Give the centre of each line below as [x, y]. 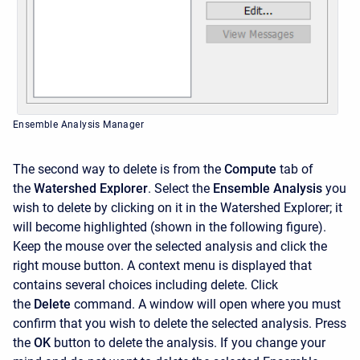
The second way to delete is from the [117, 170]
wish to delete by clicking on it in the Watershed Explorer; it [178, 208]
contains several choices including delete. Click [145, 285]
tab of [295, 170]
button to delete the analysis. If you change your [190, 343]
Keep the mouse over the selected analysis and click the [170, 247]
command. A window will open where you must [207, 305]
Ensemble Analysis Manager [78, 125]
